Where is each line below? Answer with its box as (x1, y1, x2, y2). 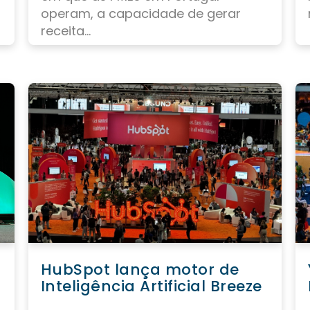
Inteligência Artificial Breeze (40, 275, 262, 298)
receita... (40, 22, 91, 40)
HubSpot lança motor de (40, 259, 239, 281)
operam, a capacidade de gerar (40, 5, 241, 23)
